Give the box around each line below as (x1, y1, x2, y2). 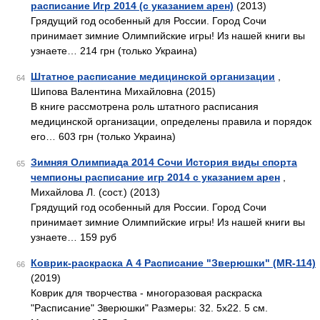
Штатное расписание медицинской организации (31, 71, 275, 82)
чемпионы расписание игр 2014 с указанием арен (31, 171, 280, 183)
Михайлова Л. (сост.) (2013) (31, 186, 160, 198)
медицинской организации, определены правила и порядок (31, 116, 311, 127)
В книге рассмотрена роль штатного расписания (31, 101, 259, 112)
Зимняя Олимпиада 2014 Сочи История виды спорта (31, 156, 297, 168)
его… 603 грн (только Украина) (31, 131, 176, 142)
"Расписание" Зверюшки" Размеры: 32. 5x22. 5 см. (31, 302, 268, 314)
